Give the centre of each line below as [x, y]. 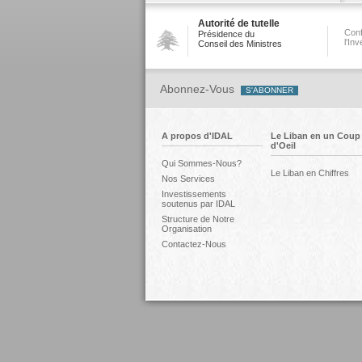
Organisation [186, 229]
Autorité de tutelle [238, 23]
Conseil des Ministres [240, 44]
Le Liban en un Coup [315, 136]
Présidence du [226, 34]
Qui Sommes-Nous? [201, 163]
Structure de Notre [198, 219]
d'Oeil [283, 145]
